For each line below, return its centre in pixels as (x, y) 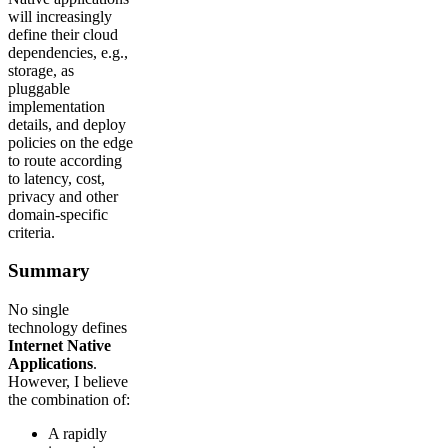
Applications (50, 364)
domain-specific (58, 214)
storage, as (41, 70)
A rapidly (77, 434)
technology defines (67, 328)
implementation (56, 106)
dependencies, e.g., (68, 52)
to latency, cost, (56, 178)
